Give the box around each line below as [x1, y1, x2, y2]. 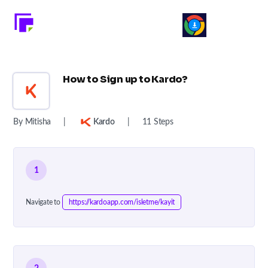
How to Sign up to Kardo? [63, 73, 188, 86]
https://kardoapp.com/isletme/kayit [68, 199, 175, 206]
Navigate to [26, 199, 62, 206]
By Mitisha [13, 118, 51, 126]
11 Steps [142, 118, 173, 126]
